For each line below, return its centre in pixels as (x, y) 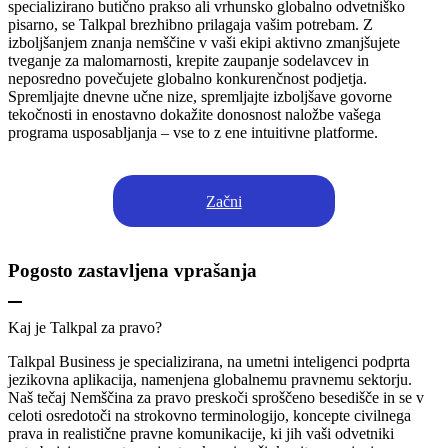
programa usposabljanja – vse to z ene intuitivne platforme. (193, 133)
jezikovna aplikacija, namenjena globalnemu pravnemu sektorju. (210, 379)
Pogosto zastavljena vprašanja (132, 271)
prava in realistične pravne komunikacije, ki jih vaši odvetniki (201, 433)
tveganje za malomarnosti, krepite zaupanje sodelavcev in (188, 61)
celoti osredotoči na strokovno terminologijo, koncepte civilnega (209, 415)
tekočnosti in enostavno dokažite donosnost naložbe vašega (194, 115)
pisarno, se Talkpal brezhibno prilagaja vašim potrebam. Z (190, 25)
